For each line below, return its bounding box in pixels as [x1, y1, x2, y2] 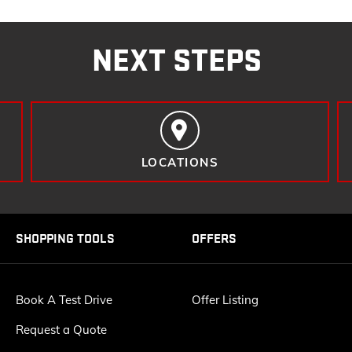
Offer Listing [192, 292, 258, 308]
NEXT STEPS [91, 41, 262, 81]
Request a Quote [16, 322, 107, 338]
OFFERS [192, 229, 236, 247]
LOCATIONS [141, 154, 219, 170]
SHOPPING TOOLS [16, 229, 115, 247]
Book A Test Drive [16, 292, 112, 308]
